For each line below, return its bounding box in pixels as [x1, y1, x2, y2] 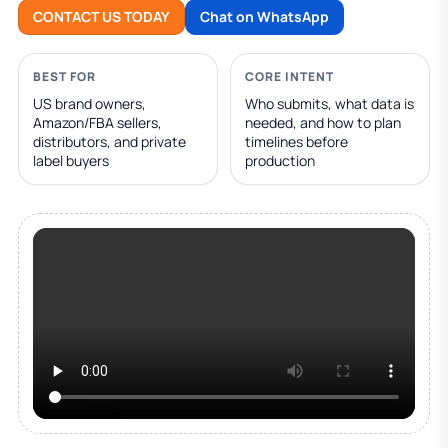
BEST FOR [33, 68, 96, 85]
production [245, 151, 315, 170]
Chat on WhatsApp [200, 7, 329, 26]
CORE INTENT [245, 68, 334, 85]
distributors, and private [33, 132, 186, 151]
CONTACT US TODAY [33, 7, 170, 26]
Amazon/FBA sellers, [33, 113, 162, 132]
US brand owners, [33, 94, 146, 113]
